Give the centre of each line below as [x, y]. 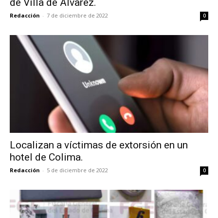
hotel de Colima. [46, 157]
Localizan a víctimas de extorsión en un [99, 145]
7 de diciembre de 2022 [77, 15]
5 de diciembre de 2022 [77, 170]
